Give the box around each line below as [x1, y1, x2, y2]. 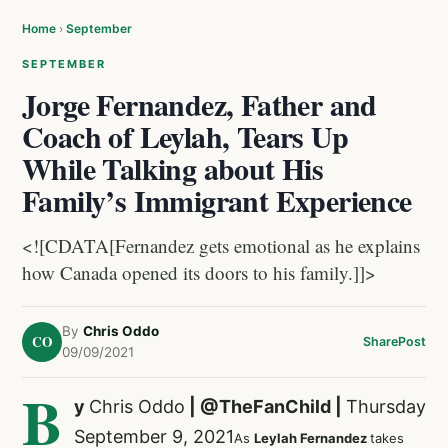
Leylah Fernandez [254, 430, 370, 446]
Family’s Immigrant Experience [22, 178, 412, 222]
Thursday [346, 396, 426, 417]
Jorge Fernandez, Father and [22, 82, 377, 126]
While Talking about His [22, 146, 324, 190]
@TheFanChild [200, 396, 335, 417]
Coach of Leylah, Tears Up [22, 114, 348, 158]
